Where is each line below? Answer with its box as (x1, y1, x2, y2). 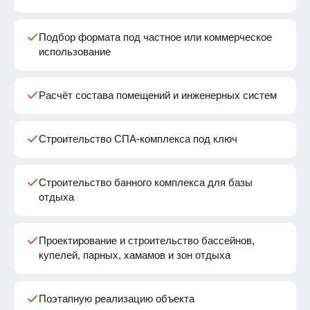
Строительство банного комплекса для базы (39, 177, 253, 188)
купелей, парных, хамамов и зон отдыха (39, 250, 230, 261)
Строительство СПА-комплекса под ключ (39, 134, 237, 145)
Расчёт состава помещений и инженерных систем (39, 90, 277, 101)
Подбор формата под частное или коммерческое (39, 32, 272, 43)
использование (39, 46, 111, 57)
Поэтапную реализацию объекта (39, 293, 194, 304)
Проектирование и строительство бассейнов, (39, 235, 255, 246)
